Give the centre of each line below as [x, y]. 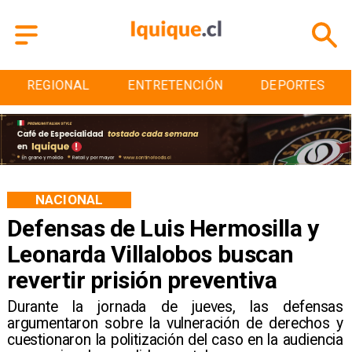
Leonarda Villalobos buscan [150, 254]
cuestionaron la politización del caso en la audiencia [175, 340]
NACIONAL [69, 199]
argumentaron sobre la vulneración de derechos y [175, 324]
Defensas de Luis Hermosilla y [163, 228]
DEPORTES [279, 86]
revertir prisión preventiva [142, 280]
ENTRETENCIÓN [162, 86]
